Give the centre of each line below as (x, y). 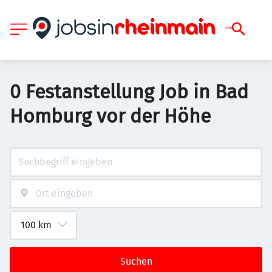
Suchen (136, 261)
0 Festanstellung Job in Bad (129, 92)
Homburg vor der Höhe (110, 116)
